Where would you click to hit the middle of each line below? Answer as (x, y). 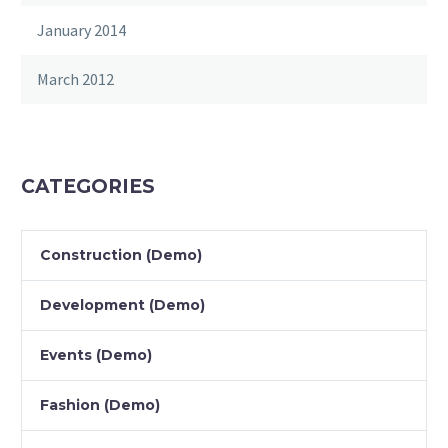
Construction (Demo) (121, 255)
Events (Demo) (96, 355)
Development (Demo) (122, 305)
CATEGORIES (88, 187)
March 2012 (75, 79)
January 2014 (81, 30)
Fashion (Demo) (100, 405)
